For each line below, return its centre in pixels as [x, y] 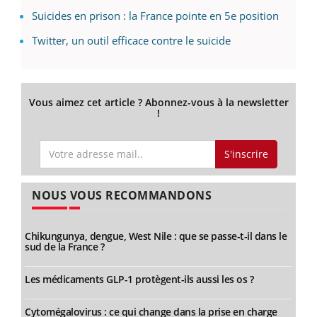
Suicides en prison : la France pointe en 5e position [155, 15]
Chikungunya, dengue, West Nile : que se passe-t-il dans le [156, 236]
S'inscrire [246, 154]
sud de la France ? [64, 247]
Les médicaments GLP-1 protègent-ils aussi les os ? [139, 279]
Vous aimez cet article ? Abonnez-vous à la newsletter [158, 102]
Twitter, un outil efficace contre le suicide [131, 40]
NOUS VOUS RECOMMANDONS [122, 196]
